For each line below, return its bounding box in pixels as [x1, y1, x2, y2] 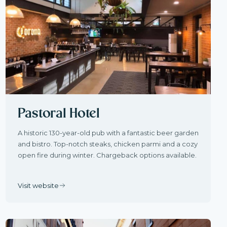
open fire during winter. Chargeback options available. [17, 151, 197, 160]
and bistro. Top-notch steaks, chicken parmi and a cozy [17, 140, 198, 148]
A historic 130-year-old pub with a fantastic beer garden [17, 129, 199, 137]
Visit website [17, 181, 59, 190]
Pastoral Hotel [17, 107, 100, 121]
